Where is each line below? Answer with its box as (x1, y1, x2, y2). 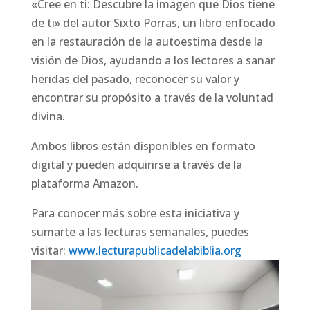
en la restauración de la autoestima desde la (30, 34, 263, 50)
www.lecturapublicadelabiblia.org (68, 243, 241, 259)
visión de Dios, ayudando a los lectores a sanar (30, 53, 275, 69)
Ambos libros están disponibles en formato (30, 138, 255, 154)
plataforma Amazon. (30, 176, 138, 192)
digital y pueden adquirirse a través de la (30, 157, 242, 173)
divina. (30, 109, 65, 125)
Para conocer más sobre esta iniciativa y (30, 206, 239, 221)
